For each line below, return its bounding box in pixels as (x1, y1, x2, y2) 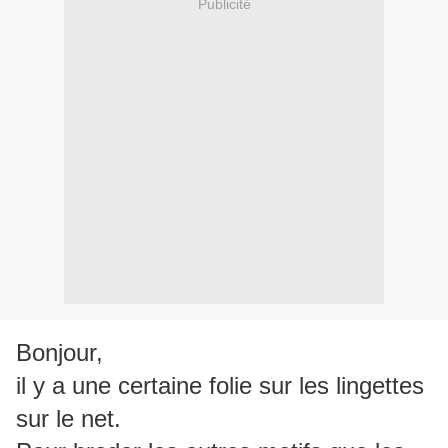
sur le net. (16, 405, 121, 433)
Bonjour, (16, 339, 103, 367)
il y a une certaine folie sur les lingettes (16, 372, 424, 400)
